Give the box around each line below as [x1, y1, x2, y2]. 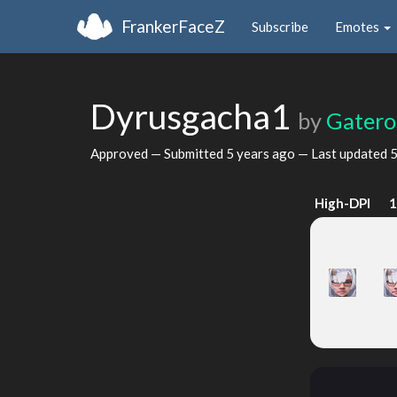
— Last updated [295, 144, 390, 161]
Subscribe [252, 18, 308, 35]
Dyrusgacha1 [90, 96, 298, 136]
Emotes [335, 18, 382, 35]
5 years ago [226, 144, 295, 161]
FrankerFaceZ [121, 15, 225, 36]
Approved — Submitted [90, 144, 226, 161]
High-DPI [314, 195, 370, 211]
